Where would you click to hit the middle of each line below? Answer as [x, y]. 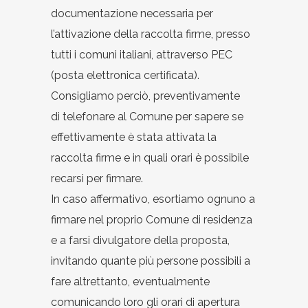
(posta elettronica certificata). [125, 75]
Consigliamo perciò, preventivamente [145, 96]
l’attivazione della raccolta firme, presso [151, 34]
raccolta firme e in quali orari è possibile [150, 157]
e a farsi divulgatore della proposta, [140, 240]
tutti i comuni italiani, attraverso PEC [142, 54]
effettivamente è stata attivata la [134, 137]
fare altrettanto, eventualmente [130, 281]
